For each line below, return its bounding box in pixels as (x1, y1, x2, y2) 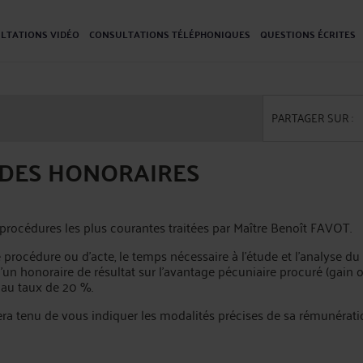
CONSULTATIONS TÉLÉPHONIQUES (89, 25, 250, 43)
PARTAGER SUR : (271, 107, 353, 127)
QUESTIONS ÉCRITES (260, 25, 356, 43)
